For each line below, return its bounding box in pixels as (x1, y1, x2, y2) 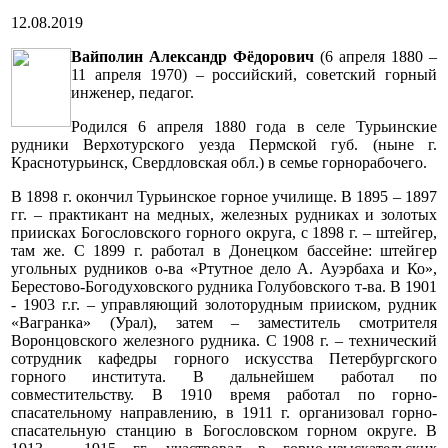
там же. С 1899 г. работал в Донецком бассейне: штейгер (11, 242, 437, 260)
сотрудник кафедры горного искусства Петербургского (11, 350, 437, 368)
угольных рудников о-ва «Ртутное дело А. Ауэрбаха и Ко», (11, 260, 437, 278)
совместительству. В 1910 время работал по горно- (11, 386, 437, 404)
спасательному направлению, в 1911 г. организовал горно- (11, 404, 437, 422)
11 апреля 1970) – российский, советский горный (71, 66, 437, 84)
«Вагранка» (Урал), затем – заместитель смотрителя (11, 314, 437, 332)
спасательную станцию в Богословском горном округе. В (11, 422, 437, 440)
